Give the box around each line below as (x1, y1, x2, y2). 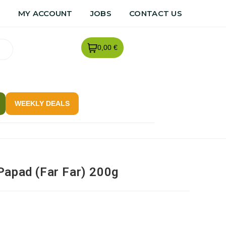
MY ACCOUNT (18, 9, 73, 18)
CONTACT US (129, 9, 182, 18)
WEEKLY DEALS (14, 99, 70, 107)
